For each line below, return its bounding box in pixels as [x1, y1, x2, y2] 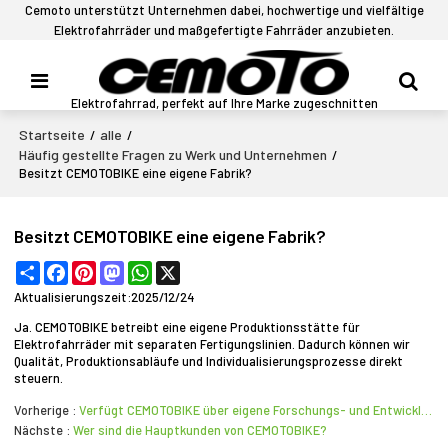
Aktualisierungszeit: [14, 289, 132, 306]
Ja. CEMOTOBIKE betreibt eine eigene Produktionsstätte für [14, 319, 361, 336]
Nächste [14, 421, 64, 438]
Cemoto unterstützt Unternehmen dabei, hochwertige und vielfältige [24, 2, 424, 18]
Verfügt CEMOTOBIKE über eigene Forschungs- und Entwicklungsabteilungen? [421, 401, 433, 418]
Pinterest [96, 261, 153, 278]
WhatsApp [152, 261, 213, 278]
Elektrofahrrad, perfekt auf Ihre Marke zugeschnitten [70, 94, 378, 111]
